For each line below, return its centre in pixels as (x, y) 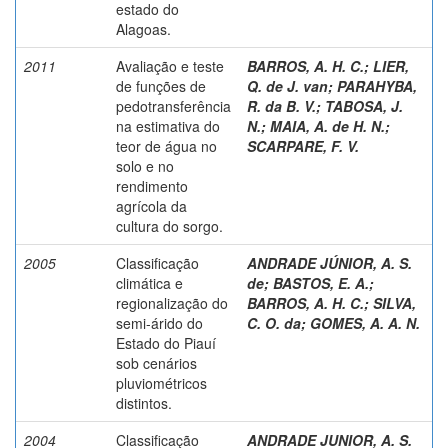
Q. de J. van (287, 85)
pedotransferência (173, 105)
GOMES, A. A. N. (365, 322)
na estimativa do (168, 125)
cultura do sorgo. (169, 225)
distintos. (144, 402)
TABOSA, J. (364, 105)
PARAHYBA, (377, 85)
